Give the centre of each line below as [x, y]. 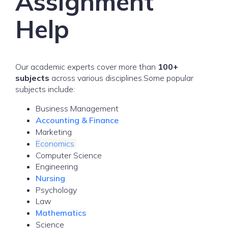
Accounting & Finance [78, 120]
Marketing [54, 132]
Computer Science [69, 155]
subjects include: [45, 89]
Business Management [77, 108]
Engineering [57, 166]
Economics [56, 144]
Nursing [51, 178]
